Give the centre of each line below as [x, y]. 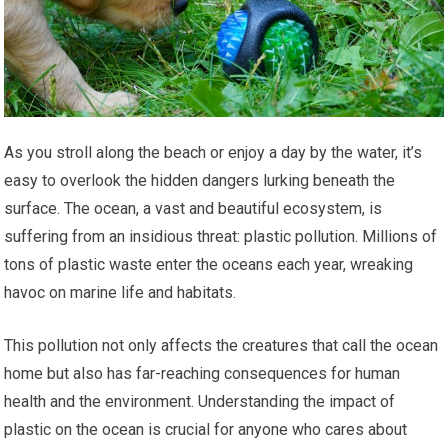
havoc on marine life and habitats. [120, 293]
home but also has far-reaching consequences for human [202, 374]
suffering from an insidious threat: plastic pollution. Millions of [221, 237]
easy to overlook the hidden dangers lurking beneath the [200, 181]
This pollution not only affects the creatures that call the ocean [221, 346]
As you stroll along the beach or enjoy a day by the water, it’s [213, 153]
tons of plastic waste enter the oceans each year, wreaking [209, 265]
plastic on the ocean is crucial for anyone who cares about [206, 430]
